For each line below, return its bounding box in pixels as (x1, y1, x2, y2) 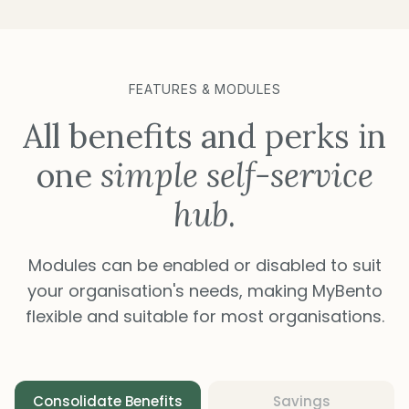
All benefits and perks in (23, 115, 386, 158)
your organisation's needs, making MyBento (26, 279, 383, 303)
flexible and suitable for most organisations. (25, 305, 384, 329)
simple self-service (100, 154, 373, 197)
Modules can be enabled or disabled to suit (27, 254, 382, 278)
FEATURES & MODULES (128, 81, 281, 98)
